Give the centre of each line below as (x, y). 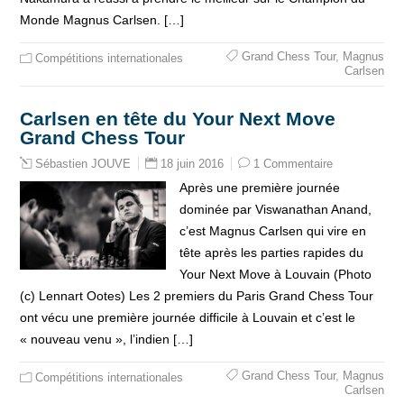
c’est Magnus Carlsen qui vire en (272, 231)
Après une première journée (259, 188)
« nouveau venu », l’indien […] (107, 339)
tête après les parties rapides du (271, 252)
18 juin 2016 (193, 164)
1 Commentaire (294, 164)
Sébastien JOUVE (83, 164)
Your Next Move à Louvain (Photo (275, 274)
